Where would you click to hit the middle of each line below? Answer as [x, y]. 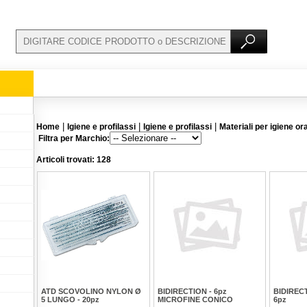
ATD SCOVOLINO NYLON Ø [91, 291]
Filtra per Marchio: [73, 138]
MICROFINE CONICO [195, 299]
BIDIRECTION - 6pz [192, 291]
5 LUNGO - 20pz [70, 299]
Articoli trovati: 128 [74, 160]
